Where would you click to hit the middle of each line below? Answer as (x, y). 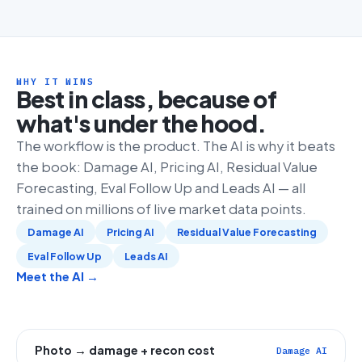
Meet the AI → (57, 276)
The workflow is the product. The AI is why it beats (176, 146)
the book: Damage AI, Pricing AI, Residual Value (167, 167)
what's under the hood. (141, 123)
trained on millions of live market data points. (161, 209)
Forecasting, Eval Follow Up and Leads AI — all (161, 188)
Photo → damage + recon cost (125, 350)
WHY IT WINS (55, 82)
